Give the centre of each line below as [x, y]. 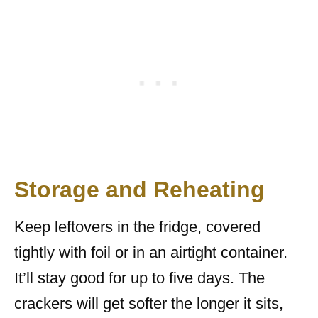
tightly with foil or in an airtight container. [151, 252]
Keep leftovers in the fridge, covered [137, 226]
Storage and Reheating [139, 189]
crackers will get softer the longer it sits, [149, 303]
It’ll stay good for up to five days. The [139, 278]
